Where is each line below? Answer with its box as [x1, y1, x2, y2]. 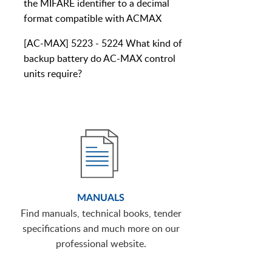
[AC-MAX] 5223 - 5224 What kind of [24, 36, 182, 50]
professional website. [55, 237, 146, 251]
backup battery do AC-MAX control [24, 52, 175, 66]
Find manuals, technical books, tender [20, 206, 182, 220]
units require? [24, 67, 82, 81]
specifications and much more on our [22, 222, 180, 236]
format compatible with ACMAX [24, 12, 161, 25]
